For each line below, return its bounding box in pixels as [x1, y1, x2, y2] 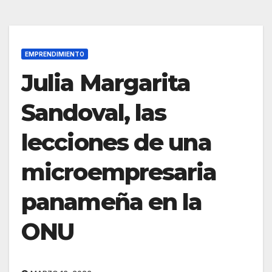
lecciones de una [21, 128, 211, 157]
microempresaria [21, 158, 217, 187]
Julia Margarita [21, 69, 191, 98]
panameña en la [21, 188, 202, 217]
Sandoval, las [21, 98, 166, 127]
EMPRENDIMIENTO [25, 50, 84, 58]
